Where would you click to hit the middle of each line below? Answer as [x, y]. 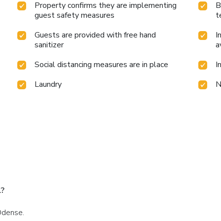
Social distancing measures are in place [102, 64]
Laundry [48, 84]
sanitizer [49, 45]
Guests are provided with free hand [95, 35]
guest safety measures [75, 15]
